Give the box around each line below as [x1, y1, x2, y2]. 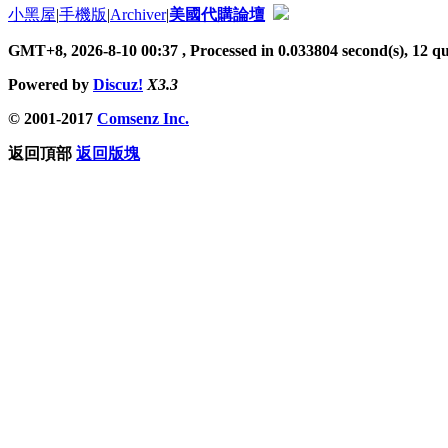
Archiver [110, 5, 166, 23]
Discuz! [93, 75, 143, 93]
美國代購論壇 [169, 5, 265, 23]
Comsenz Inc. [97, 109, 189, 127]
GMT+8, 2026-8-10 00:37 [8, 41, 178, 59]
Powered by [8, 75, 93, 93]
